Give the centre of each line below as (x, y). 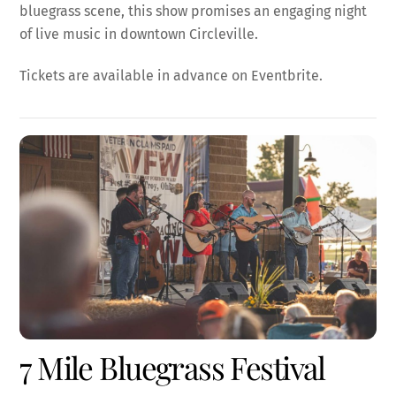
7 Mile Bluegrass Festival (172, 367)
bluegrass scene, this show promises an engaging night (194, 11)
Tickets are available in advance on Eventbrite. (171, 76)
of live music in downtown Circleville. (139, 34)
